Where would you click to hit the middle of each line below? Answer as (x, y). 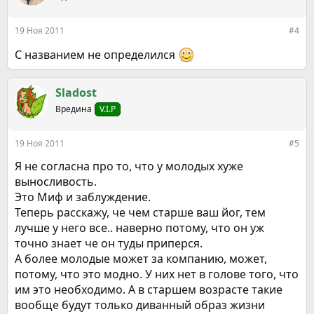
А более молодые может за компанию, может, (141, 259)
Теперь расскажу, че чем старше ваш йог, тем (140, 212)
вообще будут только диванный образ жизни (140, 305)
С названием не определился (96, 55)
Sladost (76, 93)
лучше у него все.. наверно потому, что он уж (139, 228)
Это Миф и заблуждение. (83, 197)
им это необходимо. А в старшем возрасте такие (149, 289)
